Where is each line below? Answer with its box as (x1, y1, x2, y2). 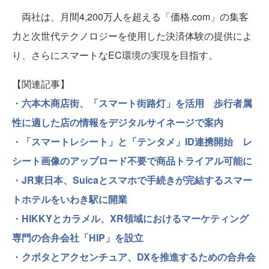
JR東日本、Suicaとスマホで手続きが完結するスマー (22, 173, 252, 187)
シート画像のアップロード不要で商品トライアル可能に (12, 154, 252, 168)
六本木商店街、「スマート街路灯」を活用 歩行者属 (22, 96, 252, 110)
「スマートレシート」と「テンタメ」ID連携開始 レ (22, 134, 252, 148)
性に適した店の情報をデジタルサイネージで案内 (12, 115, 223, 129)
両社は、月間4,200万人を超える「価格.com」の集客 (12, 10, 249, 23)
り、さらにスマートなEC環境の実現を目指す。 (12, 48, 218, 62)
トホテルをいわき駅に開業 (12, 192, 127, 206)
